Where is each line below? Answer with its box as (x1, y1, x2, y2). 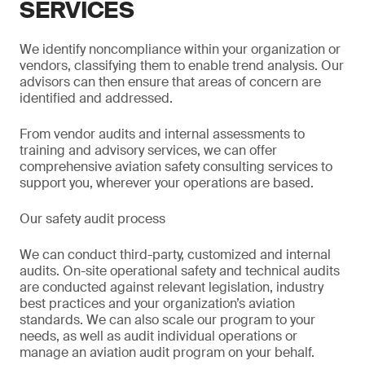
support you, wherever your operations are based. (20, 174, 314, 191)
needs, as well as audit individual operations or (20, 328, 297, 345)
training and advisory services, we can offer (20, 142, 277, 159)
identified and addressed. (20, 90, 173, 107)
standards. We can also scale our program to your (20, 311, 315, 328)
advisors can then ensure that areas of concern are (20, 73, 321, 90)
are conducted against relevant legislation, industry (20, 279, 323, 296)
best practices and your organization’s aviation (20, 295, 295, 312)
